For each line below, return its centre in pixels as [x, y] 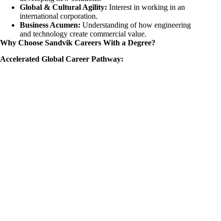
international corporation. [59, 16]
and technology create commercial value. [83, 34]
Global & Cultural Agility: [63, 7]
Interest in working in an [146, 7]
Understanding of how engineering [136, 25]
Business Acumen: [50, 25]
